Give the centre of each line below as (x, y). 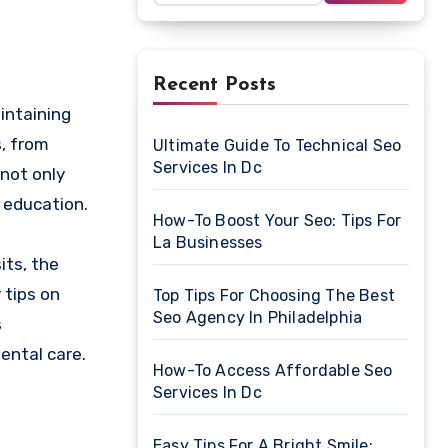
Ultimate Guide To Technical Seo (277, 145)
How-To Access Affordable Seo (273, 370)
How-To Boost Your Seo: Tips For (277, 220)
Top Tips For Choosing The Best (274, 295)
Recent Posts (214, 85)
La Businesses (208, 242)
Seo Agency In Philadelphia (258, 317)
